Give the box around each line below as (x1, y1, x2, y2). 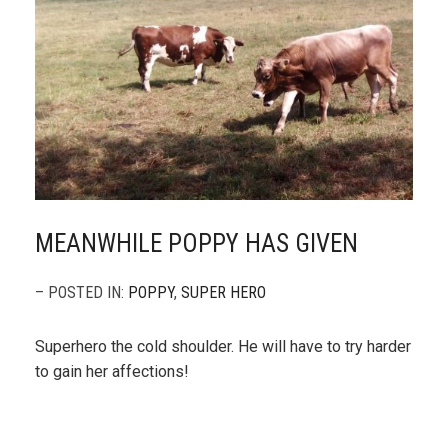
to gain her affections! (35, 362, 189, 382)
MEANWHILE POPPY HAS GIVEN (35, 229, 358, 259)
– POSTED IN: (35, 283, 128, 303)
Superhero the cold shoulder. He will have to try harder (35, 337, 411, 357)
